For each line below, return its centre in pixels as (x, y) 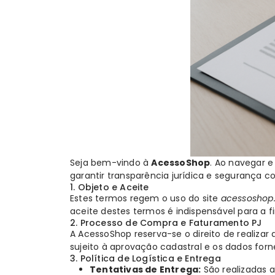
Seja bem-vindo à (111, 163)
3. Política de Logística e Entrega (145, 259)
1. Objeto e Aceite (110, 188)
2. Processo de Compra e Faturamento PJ (166, 223)
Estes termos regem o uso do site (145, 199)
